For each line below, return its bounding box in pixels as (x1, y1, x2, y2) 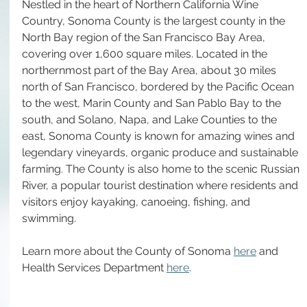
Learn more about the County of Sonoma (22, 245, 234, 258)
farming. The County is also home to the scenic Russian (22, 162, 302, 175)
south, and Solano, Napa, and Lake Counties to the (22, 113, 280, 126)
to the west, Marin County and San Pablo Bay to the (22, 97, 284, 110)
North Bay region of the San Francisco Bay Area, (22, 31, 268, 44)
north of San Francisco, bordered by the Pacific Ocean (22, 80, 297, 93)
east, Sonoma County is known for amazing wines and (22, 130, 297, 143)
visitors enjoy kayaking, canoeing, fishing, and (22, 195, 253, 208)
